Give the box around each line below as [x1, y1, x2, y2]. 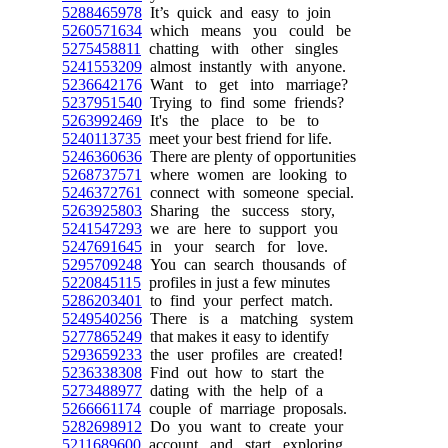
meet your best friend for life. [141, 130, 332, 147]
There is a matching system [142, 310, 353, 327]
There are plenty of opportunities [142, 148, 356, 165]
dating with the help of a [142, 382, 323, 399]
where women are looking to [142, 166, 347, 183]
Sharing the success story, [142, 202, 335, 219]
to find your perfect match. [142, 292, 333, 309]
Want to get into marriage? [142, 76, 348, 93]
